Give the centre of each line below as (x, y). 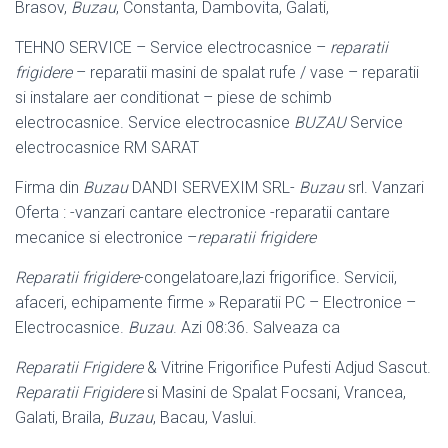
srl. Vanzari (384, 187)
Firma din (49, 187)
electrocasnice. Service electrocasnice (154, 122)
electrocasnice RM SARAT (107, 147)
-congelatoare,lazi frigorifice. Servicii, (268, 277)
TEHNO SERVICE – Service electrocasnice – (172, 47)
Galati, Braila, (61, 417)
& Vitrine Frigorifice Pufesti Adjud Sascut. (287, 367)
